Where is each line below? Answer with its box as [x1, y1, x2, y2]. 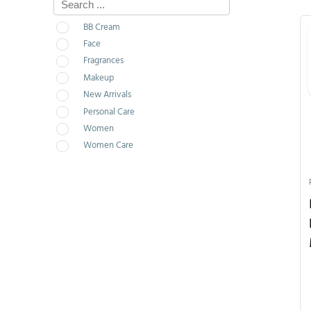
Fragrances [83, 53, 124, 69]
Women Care [83, 138, 133, 153]
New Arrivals [83, 87, 131, 103]
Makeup [83, 70, 114, 85]
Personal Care [83, 104, 135, 119]
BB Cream [83, 19, 120, 35]
